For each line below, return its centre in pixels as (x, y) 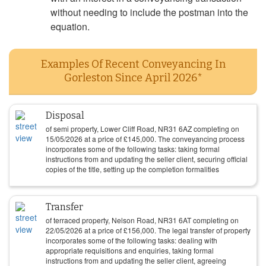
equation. (70, 26)
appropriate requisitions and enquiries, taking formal (130, 250)
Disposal (65, 115)
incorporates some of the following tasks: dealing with (132, 240)
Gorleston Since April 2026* (133, 78)
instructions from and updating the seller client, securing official (147, 159)
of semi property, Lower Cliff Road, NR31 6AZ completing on (142, 129)
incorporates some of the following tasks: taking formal (133, 149)
